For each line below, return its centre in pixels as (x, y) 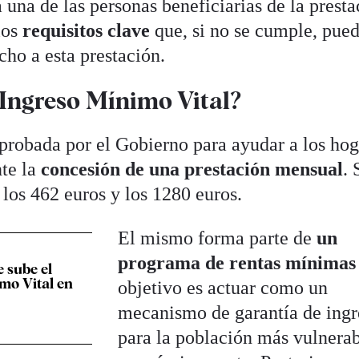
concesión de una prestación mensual (192, 169)
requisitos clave (87, 31)
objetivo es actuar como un (223, 287)
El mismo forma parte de (218, 238)
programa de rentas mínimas (237, 262)
